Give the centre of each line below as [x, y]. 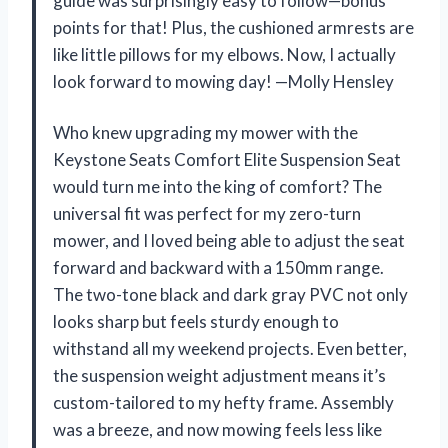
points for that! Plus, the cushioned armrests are [233, 27]
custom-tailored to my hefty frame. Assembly [223, 402]
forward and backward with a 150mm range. [218, 267]
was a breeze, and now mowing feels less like [217, 429]
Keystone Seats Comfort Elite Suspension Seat [227, 159]
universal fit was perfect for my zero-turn [207, 213]
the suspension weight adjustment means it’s [219, 375]
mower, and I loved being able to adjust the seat [229, 240]
